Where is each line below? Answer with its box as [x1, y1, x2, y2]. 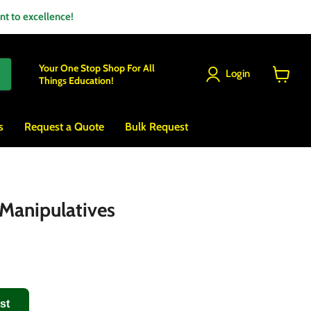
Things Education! [39, 74, 114, 87]
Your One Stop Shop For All [39, 61, 155, 74]
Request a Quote [24, 120, 104, 134]
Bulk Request [125, 120, 188, 134]
